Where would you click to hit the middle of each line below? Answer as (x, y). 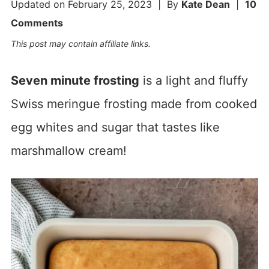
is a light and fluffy (193, 80)
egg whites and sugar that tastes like (115, 127)
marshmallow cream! (68, 150)
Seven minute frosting (75, 80)
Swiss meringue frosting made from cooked (134, 104)
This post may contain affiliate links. (80, 43)
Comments (37, 23)
